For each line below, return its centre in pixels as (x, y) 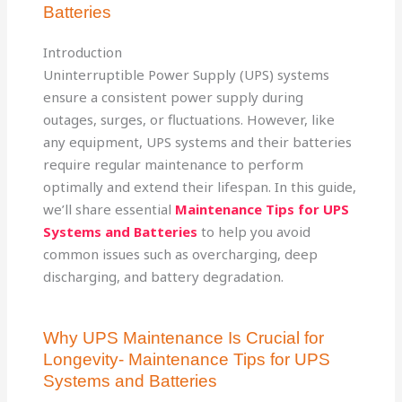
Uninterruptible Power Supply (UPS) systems (187, 74)
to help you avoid (256, 232)
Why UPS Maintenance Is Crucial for (184, 338)
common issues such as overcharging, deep (181, 254)
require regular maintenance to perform (174, 164)
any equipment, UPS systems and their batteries (198, 142)
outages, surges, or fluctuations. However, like (189, 119)
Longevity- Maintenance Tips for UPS (187, 359)
